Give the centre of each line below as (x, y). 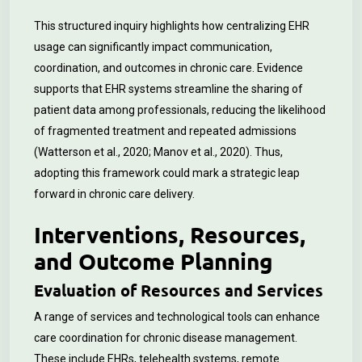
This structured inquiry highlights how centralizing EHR (172, 26)
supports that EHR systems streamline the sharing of (168, 89)
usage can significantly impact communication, (153, 47)
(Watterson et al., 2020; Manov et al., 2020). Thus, (158, 152)
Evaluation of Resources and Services (179, 290)
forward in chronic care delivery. (114, 194)
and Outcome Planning (154, 261)
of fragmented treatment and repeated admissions (165, 131)
